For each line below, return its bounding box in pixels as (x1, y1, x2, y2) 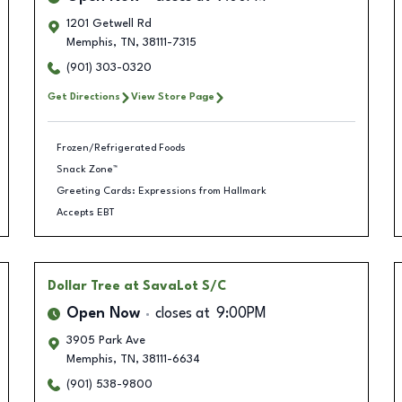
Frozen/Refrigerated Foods (57, 142, 186, 153)
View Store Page (130, 92, 214, 102)
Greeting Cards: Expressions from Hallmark (57, 185, 267, 197)
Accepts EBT (57, 206, 115, 218)
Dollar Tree (47, 280, 120, 293)
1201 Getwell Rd (66, 18, 152, 30)
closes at (154, 307, 210, 321)
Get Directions (47, 92, 120, 102)
